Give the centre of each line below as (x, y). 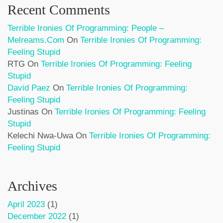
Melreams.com (36, 40)
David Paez (29, 88)
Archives (32, 186)
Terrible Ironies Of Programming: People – (86, 28)
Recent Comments (59, 9)
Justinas (23, 111)
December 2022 (37, 216)
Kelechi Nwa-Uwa (40, 135)
